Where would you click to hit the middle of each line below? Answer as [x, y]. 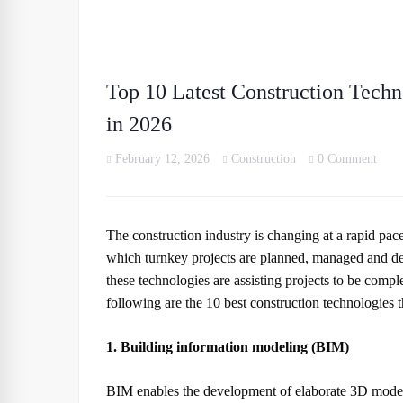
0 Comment [347, 159]
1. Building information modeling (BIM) [228, 347]
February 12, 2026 [162, 159]
